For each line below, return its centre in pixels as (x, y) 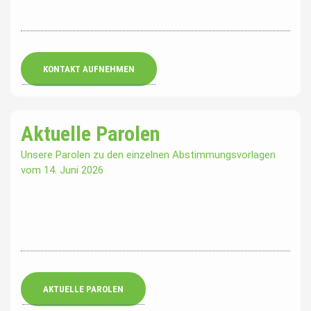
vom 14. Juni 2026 (62, 170)
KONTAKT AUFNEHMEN (89, 69)
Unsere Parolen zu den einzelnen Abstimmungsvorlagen (148, 155)
